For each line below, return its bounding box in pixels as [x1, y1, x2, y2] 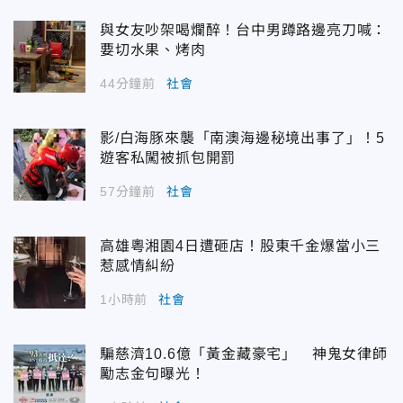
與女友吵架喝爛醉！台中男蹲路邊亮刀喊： [100, 22, 388, 39]
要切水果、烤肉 [100, 42, 206, 58]
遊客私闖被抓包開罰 [100, 150, 237, 166]
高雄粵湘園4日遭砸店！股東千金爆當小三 [100, 238, 381, 255]
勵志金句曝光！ [100, 366, 206, 382]
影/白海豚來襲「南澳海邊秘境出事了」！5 [100, 130, 385, 147]
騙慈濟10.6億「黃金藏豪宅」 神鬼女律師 [100, 346, 388, 363]
